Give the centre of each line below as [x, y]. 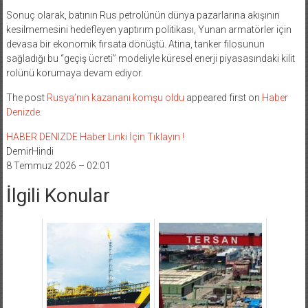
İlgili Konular [58, 203]
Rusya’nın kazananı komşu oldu [115, 105]
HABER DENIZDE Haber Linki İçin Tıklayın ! [95, 144]
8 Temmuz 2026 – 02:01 [58, 173]
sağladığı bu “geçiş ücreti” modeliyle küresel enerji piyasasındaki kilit [150, 66]
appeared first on [223, 105]
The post [26, 105]
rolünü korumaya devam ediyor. [74, 80]
